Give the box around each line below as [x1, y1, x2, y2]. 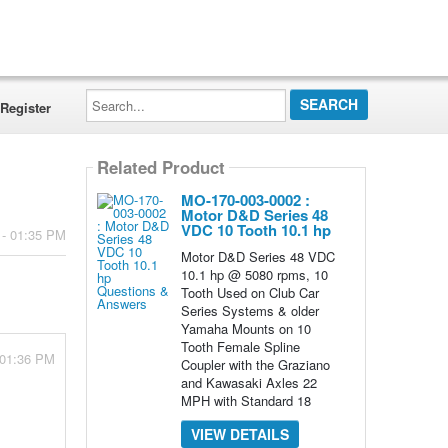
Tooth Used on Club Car [180, 283, 319, 302]
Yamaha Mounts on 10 [180, 319, 311, 338]
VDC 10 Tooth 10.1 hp [180, 219, 331, 241]
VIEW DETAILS [190, 424, 289, 444]
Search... [84, 85, 138, 104]
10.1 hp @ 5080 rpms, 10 [180, 265, 328, 284]
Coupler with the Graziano [180, 355, 330, 374]
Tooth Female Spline [180, 337, 300, 356]
